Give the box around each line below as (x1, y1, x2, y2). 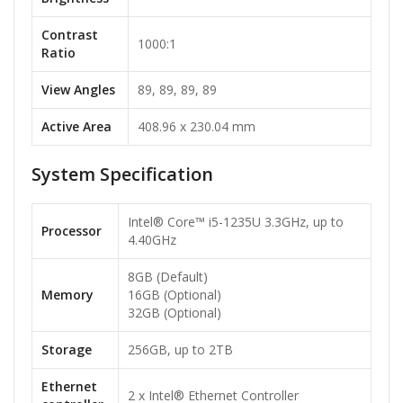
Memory (41, 286, 94, 304)
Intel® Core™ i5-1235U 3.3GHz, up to (128, 213, 344, 231)
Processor (41, 222, 102, 240)
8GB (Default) (128, 268, 208, 286)
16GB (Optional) (128, 286, 221, 304)
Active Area (41, 118, 112, 136)
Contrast (41, 26, 98, 44)
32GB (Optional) (128, 304, 221, 322)
